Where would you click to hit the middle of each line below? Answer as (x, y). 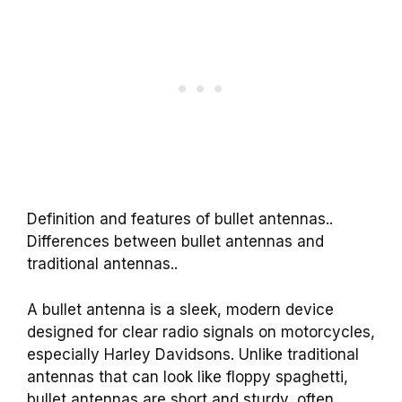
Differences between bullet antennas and (175, 242)
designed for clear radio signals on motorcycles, (201, 332)
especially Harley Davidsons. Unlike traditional (193, 354)
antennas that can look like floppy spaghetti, (188, 376)
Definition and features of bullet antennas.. (180, 219)
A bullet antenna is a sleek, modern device (180, 309)
